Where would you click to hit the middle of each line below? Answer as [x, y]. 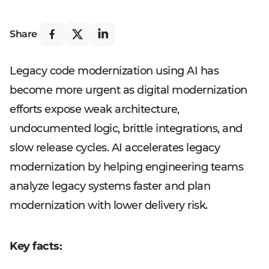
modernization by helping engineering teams [126, 167]
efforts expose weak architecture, [95, 109]
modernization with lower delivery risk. [109, 205]
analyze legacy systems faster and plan [110, 186]
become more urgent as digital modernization [128, 90]
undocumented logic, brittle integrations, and [126, 128]
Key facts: [36, 246]
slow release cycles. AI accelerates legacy [115, 148]
